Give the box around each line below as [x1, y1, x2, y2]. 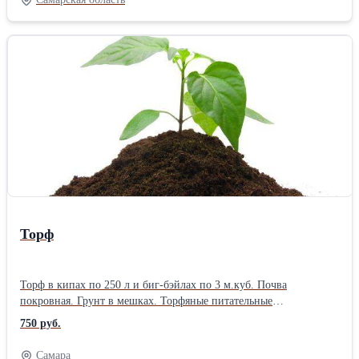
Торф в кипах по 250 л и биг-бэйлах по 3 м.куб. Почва [20, 278, 287, 291]
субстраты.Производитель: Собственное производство [20, 310, 283, 323]
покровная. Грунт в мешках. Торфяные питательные [20, 294, 272, 307]
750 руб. [20, 317, 61, 329]
